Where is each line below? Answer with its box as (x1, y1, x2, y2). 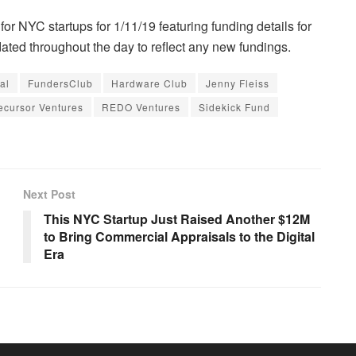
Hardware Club (111, 76, 188, 91)
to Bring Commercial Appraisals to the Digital (44, 227, 315, 246)
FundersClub (28, 76, 93, 91)
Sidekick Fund (199, 100, 270, 114)
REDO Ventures (102, 100, 180, 114)
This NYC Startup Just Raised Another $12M (44, 210, 310, 229)
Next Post (23, 186, 75, 203)
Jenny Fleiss (206, 76, 269, 91)
